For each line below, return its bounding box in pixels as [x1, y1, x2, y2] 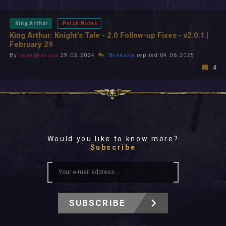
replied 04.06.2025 [135, 52, 195, 58]
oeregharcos [19, 52, 59, 58]
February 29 [10, 40, 53, 49]
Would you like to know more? [47, 135, 179, 143]
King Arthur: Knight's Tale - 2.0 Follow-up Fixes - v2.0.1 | [10, 31, 208, 40]
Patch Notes [63, 20, 98, 27]
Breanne [108, 52, 135, 58]
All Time [27, 9, 53, 17]
